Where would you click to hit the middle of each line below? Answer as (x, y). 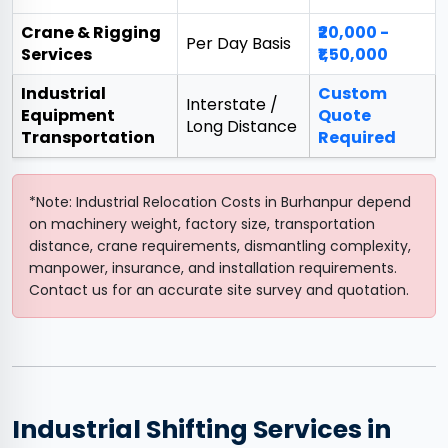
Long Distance (241, 127)
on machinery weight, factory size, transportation (202, 224)
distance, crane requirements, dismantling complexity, (220, 246)
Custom (352, 94)
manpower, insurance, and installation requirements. (213, 268)
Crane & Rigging (91, 33)
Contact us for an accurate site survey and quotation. (219, 290)
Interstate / (232, 105)
